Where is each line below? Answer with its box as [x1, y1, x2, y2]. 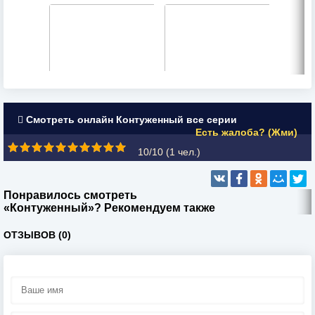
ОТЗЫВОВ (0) [4, 229, 71, 241]
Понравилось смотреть [4, 189, 137, 202]
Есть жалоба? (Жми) [195, 127, 297, 139]
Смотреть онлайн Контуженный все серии [23, 114, 237, 126]
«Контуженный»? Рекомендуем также [4, 202, 215, 214]
